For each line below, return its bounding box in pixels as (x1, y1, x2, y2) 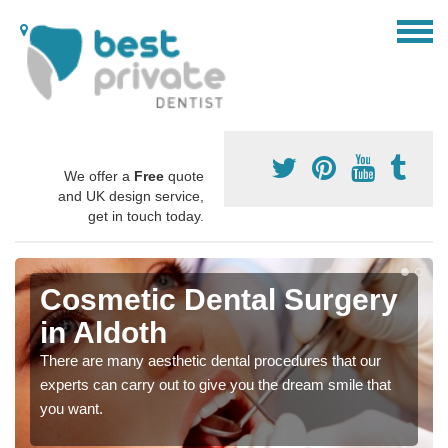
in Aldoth (40, 316, 167, 350)
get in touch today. (88, 208, 204, 225)
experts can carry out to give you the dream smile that (40, 376, 391, 394)
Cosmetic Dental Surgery (40, 283, 398, 317)
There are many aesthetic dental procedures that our (40, 352, 381, 370)
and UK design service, (58, 188, 204, 205)
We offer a (64, 168, 134, 185)
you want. (40, 400, 103, 418)
